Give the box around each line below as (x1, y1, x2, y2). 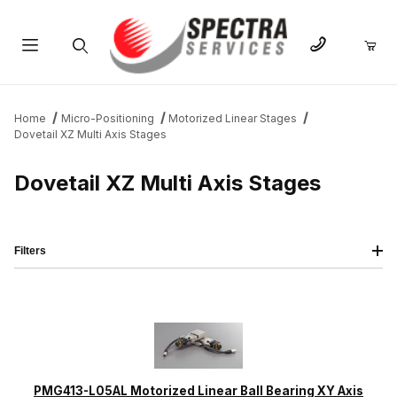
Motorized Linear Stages (168, 112, 298, 126)
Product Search (33, 80, 125, 96)
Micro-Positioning (60, 112, 154, 126)
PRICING (131, 323, 186, 337)
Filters (14, 245, 46, 258)
